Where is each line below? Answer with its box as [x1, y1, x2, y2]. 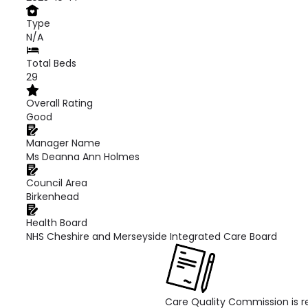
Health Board [26, 216, 87, 230]
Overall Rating [26, 96, 93, 110]
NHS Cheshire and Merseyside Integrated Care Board [26, 230, 277, 243]
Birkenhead [26, 190, 79, 203]
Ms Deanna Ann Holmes [26, 150, 140, 164]
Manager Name [26, 136, 100, 150]
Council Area [26, 176, 87, 190]
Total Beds [26, 56, 76, 70]
